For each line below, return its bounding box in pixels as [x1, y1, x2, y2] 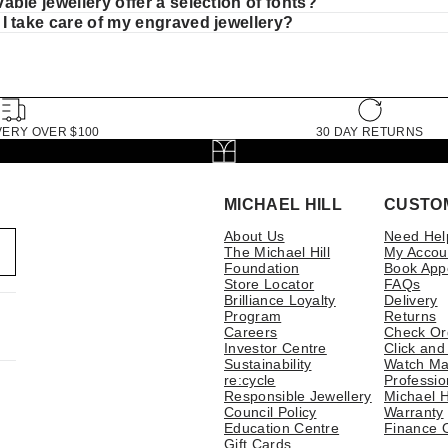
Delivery [384, 291, 438, 308]
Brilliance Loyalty [224, 291, 336, 308]
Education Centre [224, 419, 340, 436]
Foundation [224, 259, 300, 276]
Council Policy [224, 403, 317, 420]
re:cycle [224, 371, 276, 388]
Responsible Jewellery [224, 387, 372, 404]
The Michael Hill [224, 243, 331, 260]
